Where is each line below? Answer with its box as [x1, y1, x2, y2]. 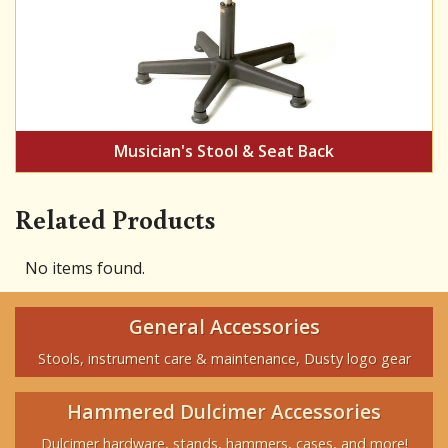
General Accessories [128, 312, 320, 340]
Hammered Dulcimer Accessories [67, 397, 381, 425]
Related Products [15, 201, 215, 237]
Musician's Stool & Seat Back [114, 140, 334, 163]
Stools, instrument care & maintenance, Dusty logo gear [37, 348, 411, 368]
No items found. [25, 257, 145, 280]
